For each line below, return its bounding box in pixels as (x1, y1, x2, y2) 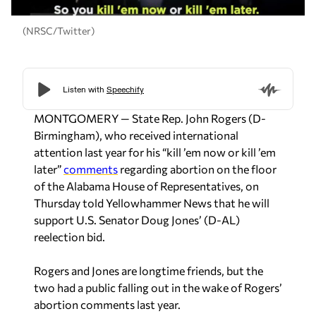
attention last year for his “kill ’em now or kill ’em (34, 145, 276, 159)
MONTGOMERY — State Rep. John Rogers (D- (34, 111, 266, 125)
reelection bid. (34, 230, 105, 243)
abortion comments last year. (34, 298, 181, 311)
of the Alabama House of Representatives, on (34, 179, 259, 193)
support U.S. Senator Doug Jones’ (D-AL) (34, 213, 240, 226)
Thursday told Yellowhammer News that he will (34, 196, 269, 209)
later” (34, 162, 63, 176)
